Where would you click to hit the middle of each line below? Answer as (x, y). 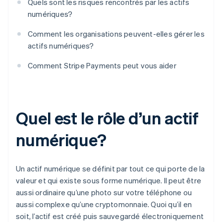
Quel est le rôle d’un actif (108, 118)
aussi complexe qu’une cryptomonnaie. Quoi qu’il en (104, 204)
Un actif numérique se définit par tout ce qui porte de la (111, 169)
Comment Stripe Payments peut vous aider (102, 66)
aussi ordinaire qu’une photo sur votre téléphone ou (104, 193)
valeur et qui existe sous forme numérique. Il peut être (109, 181)
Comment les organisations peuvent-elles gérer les (116, 34)
